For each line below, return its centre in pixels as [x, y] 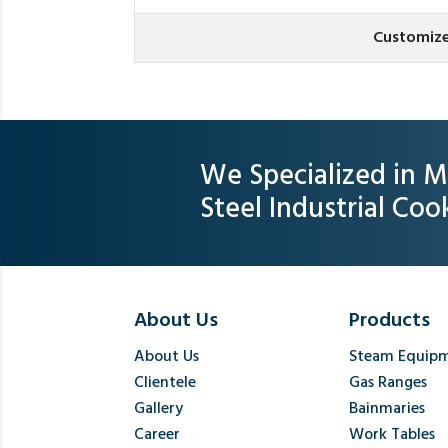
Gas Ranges [388, 382]
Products [390, 320]
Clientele [165, 382]
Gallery [159, 408]
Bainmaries [387, 408]
